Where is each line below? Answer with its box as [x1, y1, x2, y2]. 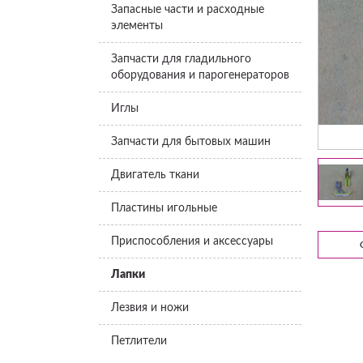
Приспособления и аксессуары [111, 236, 273, 247]
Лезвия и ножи [111, 302, 189, 314]
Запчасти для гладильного [111, 53, 251, 65]
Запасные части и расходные [111, 4, 264, 15]
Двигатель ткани [111, 169, 199, 181]
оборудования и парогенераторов [111, 70, 289, 81]
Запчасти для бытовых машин [111, 136, 271, 147]
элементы [111, 20, 163, 32]
